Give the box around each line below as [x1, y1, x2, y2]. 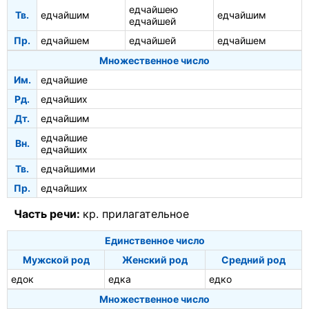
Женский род [122, 253, 188, 266]
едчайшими [41, 163, 95, 175]
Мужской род [22, 253, 90, 266]
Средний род [221, 253, 286, 266]
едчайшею [129, 3, 178, 16]
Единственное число [104, 234, 205, 246]
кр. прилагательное [83, 207, 189, 221]
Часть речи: [14, 207, 83, 221]
